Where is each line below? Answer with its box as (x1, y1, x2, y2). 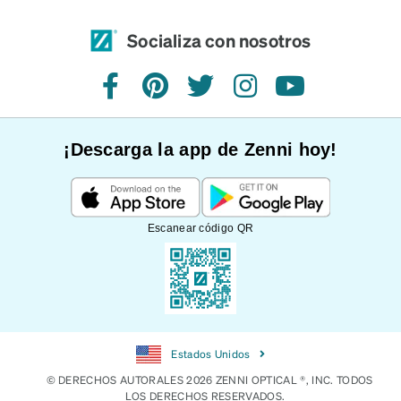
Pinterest (154, 85, 216, 104)
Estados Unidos (167, 346, 251, 361)
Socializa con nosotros (127, 29, 311, 52)
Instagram (243, 85, 311, 104)
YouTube (288, 85, 346, 104)
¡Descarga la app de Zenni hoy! (64, 139, 337, 159)
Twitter (199, 85, 246, 104)
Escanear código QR (147, 221, 254, 235)
